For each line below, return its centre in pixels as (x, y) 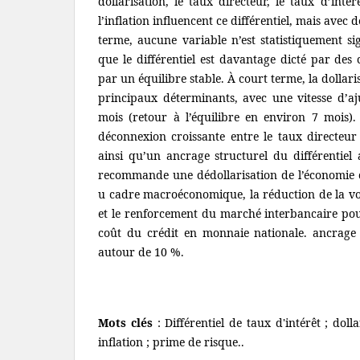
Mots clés (125, 322)
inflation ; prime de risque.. (171, 342)
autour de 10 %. (141, 252)
